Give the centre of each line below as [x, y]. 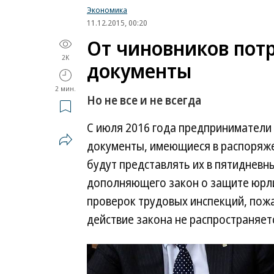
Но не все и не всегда [144, 100]
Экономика [107, 10]
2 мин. [65, 88]
